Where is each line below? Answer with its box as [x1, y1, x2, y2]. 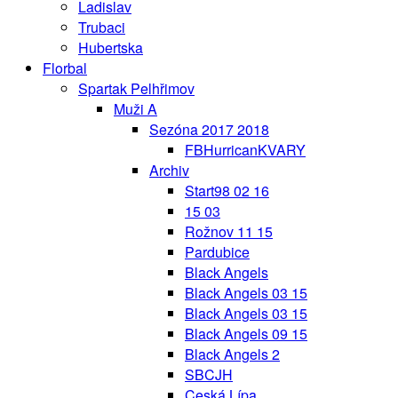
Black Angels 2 [185, 343, 280, 364]
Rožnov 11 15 [185, 220, 273, 242]
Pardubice [185, 241, 250, 262]
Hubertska [78, 36, 143, 58]
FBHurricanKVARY [185, 139, 306, 160]
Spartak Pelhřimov [78, 77, 195, 99]
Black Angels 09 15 [185, 322, 307, 344]
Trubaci [78, 16, 125, 37]
